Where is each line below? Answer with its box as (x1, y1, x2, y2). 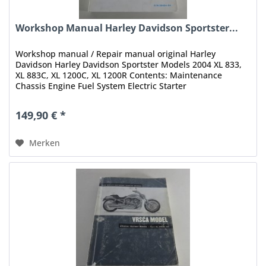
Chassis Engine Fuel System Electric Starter (15, 80, 187, 92)
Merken (29, 137, 61, 149)
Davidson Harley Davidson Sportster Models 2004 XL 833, (15, 59, 242, 71)
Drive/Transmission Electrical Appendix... (15, 91, 180, 103)
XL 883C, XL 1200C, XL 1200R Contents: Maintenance (15, 69, 223, 81)
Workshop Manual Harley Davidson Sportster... (15, 21, 239, 35)
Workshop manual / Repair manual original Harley (15, 48, 216, 60)
